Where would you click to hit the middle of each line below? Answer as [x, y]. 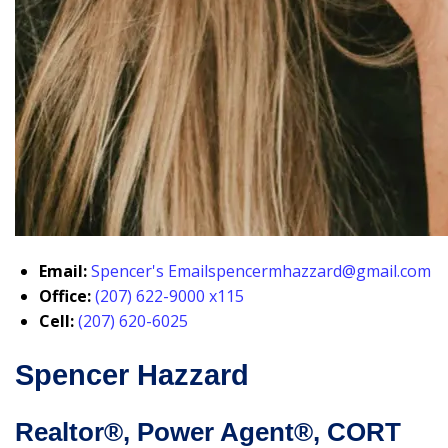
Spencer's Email [149, 271]
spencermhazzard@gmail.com [319, 271]
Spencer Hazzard [132, 375]
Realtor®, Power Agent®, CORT [208, 432]
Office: [65, 296]
